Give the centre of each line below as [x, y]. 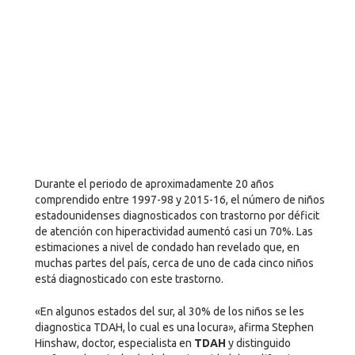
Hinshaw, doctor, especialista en [114, 343]
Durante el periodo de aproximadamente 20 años [154, 183]
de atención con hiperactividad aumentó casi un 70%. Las [174, 231]
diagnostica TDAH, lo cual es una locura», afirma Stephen [174, 327]
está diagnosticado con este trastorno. [129, 279]
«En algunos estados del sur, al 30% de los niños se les [169, 311]
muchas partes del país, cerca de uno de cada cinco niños [174, 263]
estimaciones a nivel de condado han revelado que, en [167, 247]
